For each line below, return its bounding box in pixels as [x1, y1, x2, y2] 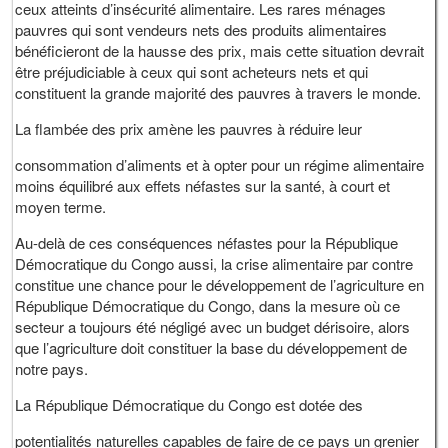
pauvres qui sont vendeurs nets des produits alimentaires [15, 19, 388, 41]
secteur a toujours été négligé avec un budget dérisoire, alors [15, 316, 411, 338]
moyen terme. [15, 196, 111, 218]
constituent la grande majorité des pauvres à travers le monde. [15, 82, 426, 104]
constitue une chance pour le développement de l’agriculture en [15, 274, 425, 296]
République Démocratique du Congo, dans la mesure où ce [15, 295, 401, 317]
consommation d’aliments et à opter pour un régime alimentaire [15, 154, 425, 176]
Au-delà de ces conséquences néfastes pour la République [15, 232, 399, 254]
